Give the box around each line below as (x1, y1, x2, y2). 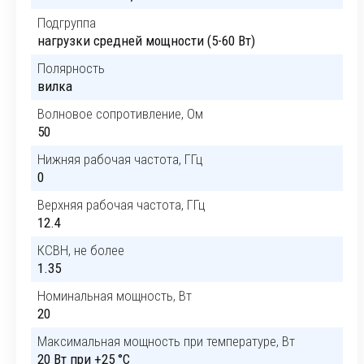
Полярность (37, 60, 105, 76)
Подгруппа (37, 15, 96, 31)
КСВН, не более (37, 242, 124, 258)
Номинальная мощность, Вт (37, 288, 192, 304)
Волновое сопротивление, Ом (37, 106, 203, 122)
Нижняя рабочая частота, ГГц (37, 151, 203, 167)
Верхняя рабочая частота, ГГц (37, 197, 206, 213)
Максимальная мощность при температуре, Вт (37, 333, 295, 349)
